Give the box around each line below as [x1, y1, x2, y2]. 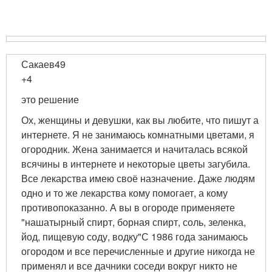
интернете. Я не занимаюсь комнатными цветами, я [21, 127, 254, 141]
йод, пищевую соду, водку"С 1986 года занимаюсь [21, 229, 248, 243]
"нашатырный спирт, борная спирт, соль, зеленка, [21, 215, 246, 229]
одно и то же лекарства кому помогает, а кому [21, 186, 228, 200]
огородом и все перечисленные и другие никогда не [21, 244, 255, 258]
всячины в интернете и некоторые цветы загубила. [21, 157, 250, 171]
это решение [21, 92, 79, 106]
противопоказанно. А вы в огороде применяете [21, 200, 235, 214]
